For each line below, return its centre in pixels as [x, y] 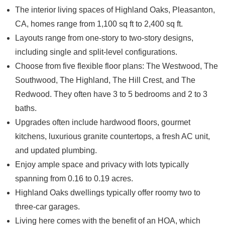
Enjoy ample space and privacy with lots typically [102, 164]
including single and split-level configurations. [97, 52]
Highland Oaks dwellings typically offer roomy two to [108, 192]
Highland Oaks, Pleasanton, [165, 10]
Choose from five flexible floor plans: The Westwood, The [117, 66]
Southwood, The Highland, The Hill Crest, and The [105, 80]
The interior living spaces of [65, 10]
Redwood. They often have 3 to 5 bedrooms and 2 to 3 [111, 94]
